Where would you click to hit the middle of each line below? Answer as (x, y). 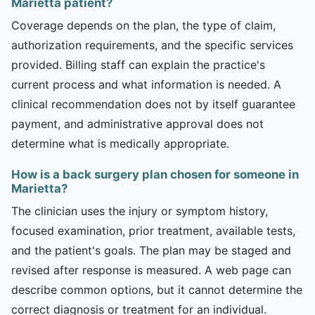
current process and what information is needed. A (146, 84)
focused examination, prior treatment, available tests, (153, 230)
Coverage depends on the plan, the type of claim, (143, 25)
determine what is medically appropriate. (120, 143)
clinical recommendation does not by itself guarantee (153, 104)
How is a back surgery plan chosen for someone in (155, 174)
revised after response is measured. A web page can (151, 270)
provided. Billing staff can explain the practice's (138, 64)
